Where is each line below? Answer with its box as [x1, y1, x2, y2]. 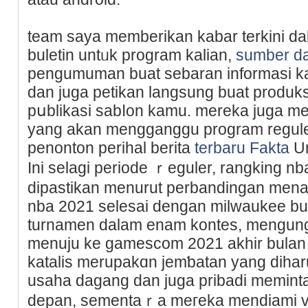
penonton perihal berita [27, 138, 195, 157]
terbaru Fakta [195, 138, 289, 157]
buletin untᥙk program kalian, [27, 45, 236, 64]
